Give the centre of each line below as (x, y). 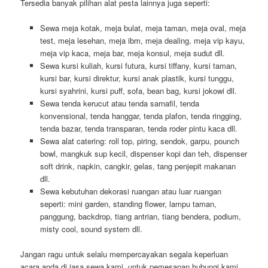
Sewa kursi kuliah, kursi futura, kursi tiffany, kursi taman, (138, 66)
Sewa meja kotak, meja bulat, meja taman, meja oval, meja (143, 28)
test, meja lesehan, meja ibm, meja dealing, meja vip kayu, (142, 41)
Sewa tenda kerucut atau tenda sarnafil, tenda (119, 103)
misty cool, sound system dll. (91, 229)
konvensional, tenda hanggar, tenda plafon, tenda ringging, (141, 116)
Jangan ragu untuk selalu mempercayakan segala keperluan (124, 254)
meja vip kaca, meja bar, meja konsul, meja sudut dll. (132, 53)
